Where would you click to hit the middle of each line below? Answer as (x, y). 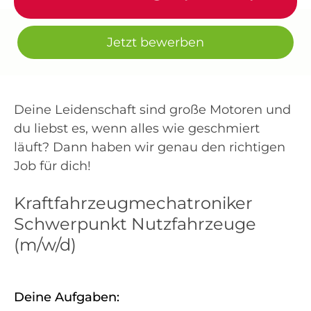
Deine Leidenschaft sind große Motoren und (152, 110)
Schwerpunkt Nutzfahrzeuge (135, 224)
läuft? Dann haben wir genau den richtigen (150, 147)
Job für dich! (52, 166)
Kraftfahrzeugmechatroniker (133, 203)
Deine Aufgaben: (67, 297)
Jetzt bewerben (155, 42)
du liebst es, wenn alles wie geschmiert (137, 128)
